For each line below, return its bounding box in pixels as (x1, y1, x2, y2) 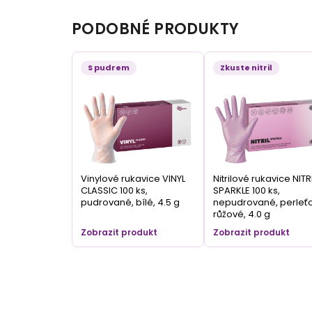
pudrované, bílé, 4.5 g (81, 196, 180, 210)
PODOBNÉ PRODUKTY (72, 18, 240, 40)
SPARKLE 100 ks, (212, 184, 280, 198)
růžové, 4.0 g (212, 208, 270, 221)
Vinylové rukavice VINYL (81, 172, 185, 186)
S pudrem (88, 62, 130, 74)
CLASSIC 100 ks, (81, 184, 148, 198)
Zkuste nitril (219, 62, 272, 74)
